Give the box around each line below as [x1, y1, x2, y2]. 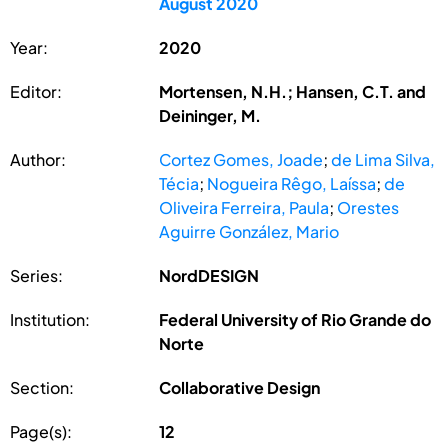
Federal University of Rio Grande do [159, 308, 432, 330]
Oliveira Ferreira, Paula [159, 196, 330, 218]
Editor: [10, 80, 62, 102]
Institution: [10, 308, 90, 330]
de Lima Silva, [331, 148, 436, 170]
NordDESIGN [159, 264, 260, 286]
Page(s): [10, 420, 72, 442]
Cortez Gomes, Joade [159, 148, 324, 170]
